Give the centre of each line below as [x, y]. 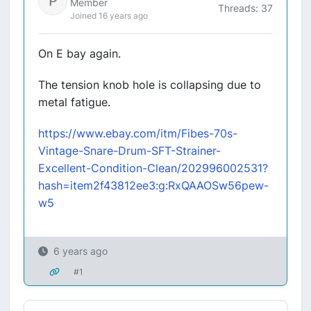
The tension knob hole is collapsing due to [150, 85]
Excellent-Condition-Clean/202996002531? [153, 168]
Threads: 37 [245, 8]
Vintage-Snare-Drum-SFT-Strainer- [129, 151]
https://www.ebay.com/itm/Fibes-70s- [138, 133]
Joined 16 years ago [109, 16]
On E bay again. [79, 53]
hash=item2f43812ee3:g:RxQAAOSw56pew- [153, 185]
